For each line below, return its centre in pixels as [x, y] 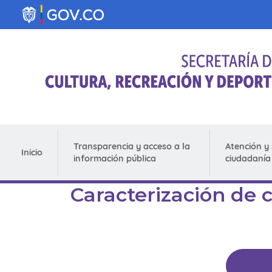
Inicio [32, 153]
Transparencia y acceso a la [131, 147]
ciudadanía [248, 159]
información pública [114, 159]
